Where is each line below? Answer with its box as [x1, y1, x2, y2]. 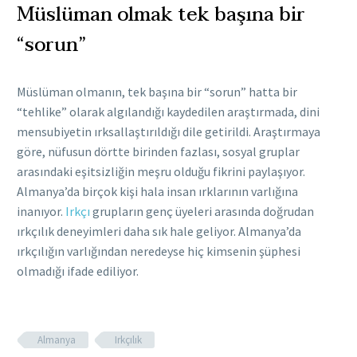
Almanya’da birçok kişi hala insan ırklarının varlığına [17, 183, 298, 200]
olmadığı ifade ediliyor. [17, 263, 139, 280]
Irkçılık [115, 333, 142, 347]
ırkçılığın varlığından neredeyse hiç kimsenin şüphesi [17, 243, 300, 260]
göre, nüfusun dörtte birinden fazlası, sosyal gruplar [17, 143, 300, 160]
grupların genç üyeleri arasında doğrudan [90, 203, 314, 220]
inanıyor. [17, 203, 65, 220]
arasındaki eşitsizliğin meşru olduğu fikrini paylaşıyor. [17, 163, 305, 180]
